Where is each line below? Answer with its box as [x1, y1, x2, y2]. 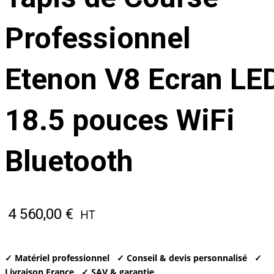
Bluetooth [4, 144, 133, 179]
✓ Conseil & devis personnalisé [116, 252, 247, 264]
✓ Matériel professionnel [4, 252, 109, 264]
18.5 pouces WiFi [4, 103, 235, 138]
